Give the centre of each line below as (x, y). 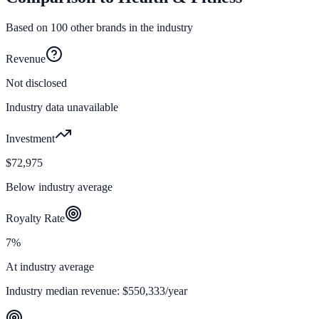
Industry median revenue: (64, 291)
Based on (28, 28)
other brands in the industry (130, 28)
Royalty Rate (35, 219)
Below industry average (59, 187)
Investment (30, 139)
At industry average (50, 267)
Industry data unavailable (62, 108)
